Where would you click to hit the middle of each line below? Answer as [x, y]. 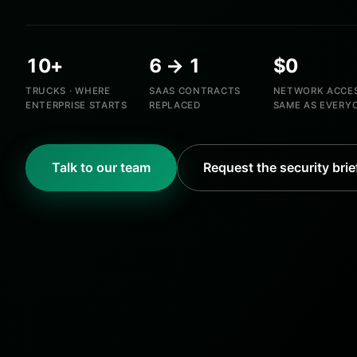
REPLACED [175, 105]
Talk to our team [101, 167]
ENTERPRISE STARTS [76, 105]
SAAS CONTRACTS [195, 90]
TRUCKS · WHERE [68, 90]
